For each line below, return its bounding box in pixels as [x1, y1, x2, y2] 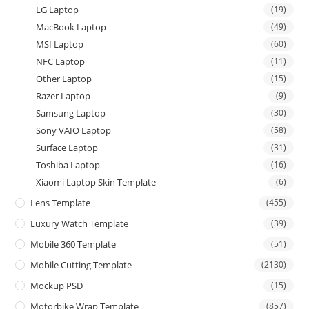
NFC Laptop [36, 55, 86, 68]
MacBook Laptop [36, 21, 107, 34]
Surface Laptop [36, 141, 99, 154]
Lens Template [30, 197, 91, 210]
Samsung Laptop [36, 107, 106, 120]
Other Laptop [36, 72, 92, 86]
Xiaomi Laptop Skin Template [36, 176, 157, 189]
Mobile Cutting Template [30, 259, 132, 272]
